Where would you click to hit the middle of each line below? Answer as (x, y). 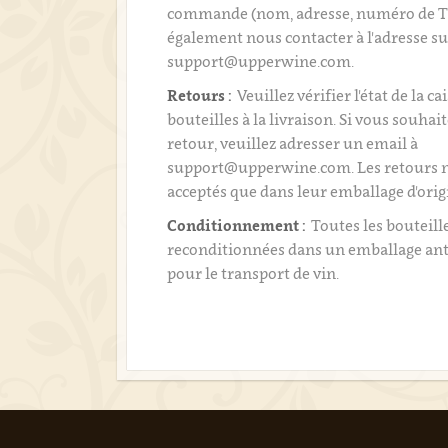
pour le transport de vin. (253, 273)
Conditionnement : (237, 225)
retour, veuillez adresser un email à (293, 143)
